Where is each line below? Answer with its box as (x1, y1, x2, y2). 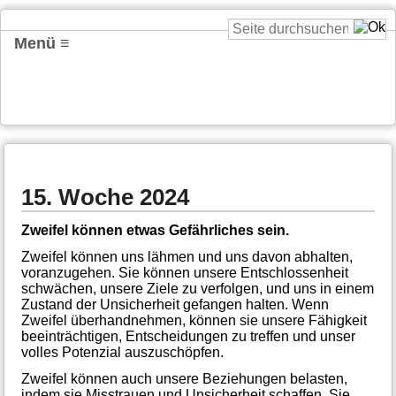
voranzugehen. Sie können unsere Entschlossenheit (20, 264, 348, 280)
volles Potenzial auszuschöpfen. (20, 344, 224, 360)
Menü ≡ (14, 34, 70, 52)
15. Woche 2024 (20, 184, 189, 209)
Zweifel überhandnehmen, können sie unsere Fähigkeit (20, 312, 367, 328)
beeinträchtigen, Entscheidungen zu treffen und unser (20, 328, 355, 344)
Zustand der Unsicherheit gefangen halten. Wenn (20, 296, 329, 312)
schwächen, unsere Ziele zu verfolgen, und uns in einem (20, 280, 374, 296)
